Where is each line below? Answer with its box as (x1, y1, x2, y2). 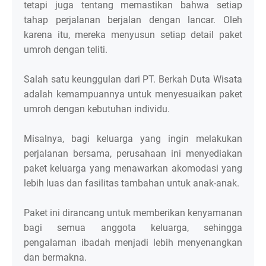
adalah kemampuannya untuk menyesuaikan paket (24, 88, 242, 100)
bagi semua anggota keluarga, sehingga (24, 222, 242, 234)
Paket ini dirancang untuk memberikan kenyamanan (24, 207, 242, 219)
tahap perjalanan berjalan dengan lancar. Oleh (24, 14, 242, 26)
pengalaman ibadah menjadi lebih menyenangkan (24, 237, 242, 249)
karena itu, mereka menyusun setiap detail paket (24, 29, 242, 41)
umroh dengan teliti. (24, 44, 107, 56)
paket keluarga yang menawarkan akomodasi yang (24, 163, 242, 175)
